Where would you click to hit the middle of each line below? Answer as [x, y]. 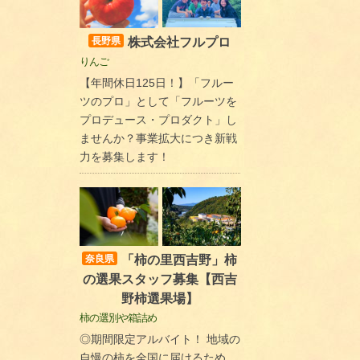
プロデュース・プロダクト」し [158, 119]
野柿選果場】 [160, 299]
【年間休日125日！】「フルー [156, 82]
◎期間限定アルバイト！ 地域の [160, 340]
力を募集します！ [124, 156]
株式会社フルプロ [179, 42]
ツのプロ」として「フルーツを [158, 101]
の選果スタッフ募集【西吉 [160, 280]
